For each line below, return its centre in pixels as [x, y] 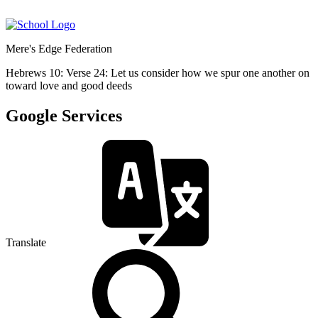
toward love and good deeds [69, 86]
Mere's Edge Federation [59, 49]
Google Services [64, 115]
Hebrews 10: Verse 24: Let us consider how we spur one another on [158, 73]
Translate [26, 242]
